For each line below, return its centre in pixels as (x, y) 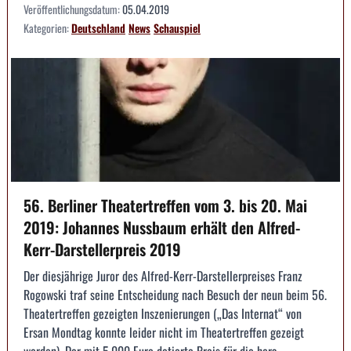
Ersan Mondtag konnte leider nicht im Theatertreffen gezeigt (164, 332)
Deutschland (98, 28)
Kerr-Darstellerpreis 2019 (102, 249)
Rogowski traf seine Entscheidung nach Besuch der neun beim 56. (175, 294)
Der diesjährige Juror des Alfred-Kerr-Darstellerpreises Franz (163, 275)
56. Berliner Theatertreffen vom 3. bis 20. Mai (165, 205)
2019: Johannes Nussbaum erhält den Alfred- (162, 227)
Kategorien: (47, 28)
